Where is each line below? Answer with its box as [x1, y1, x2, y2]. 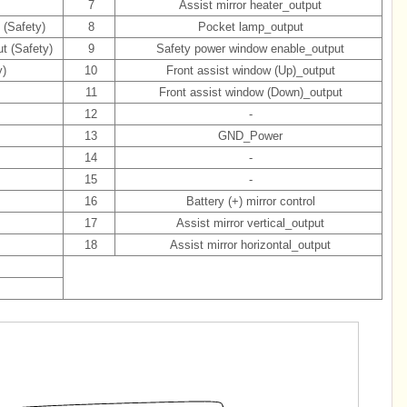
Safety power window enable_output [156, 42, 344, 55]
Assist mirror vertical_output [176, 216, 324, 230]
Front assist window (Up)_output [165, 64, 335, 77]
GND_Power [218, 129, 283, 143]
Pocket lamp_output [197, 20, 303, 34]
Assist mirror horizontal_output [170, 238, 331, 252]
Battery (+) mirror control [185, 194, 315, 208]
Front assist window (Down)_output [158, 85, 342, 99]
